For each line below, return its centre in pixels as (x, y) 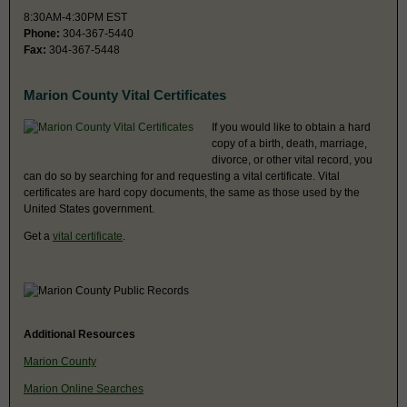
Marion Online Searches (84, 388)
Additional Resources (79, 334)
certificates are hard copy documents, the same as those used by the (192, 192)
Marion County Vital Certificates (125, 94)
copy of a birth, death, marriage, (289, 143)
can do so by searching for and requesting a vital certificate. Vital (182, 176)
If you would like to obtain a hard (291, 127)
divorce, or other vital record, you (292, 159)
